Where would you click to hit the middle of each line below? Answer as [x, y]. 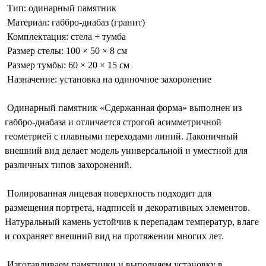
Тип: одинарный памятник [61, 8]
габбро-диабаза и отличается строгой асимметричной [113, 122]
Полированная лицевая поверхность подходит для [108, 193]
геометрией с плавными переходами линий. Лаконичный [121, 136]
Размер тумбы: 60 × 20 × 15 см [67, 65]
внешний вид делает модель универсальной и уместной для [126, 150]
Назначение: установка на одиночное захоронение [108, 79]
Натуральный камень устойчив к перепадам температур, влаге [132, 221]
